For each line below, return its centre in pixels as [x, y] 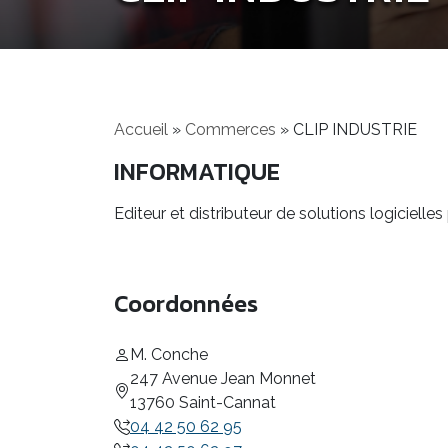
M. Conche [169, 354]
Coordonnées [186, 303]
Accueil [141, 129]
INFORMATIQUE [197, 171]
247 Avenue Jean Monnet [223, 378]
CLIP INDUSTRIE [355, 129]
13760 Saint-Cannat [203, 402]
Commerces [230, 129]
